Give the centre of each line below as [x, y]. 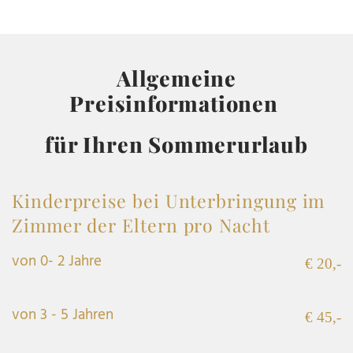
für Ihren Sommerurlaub [176, 144]
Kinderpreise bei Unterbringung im [169, 200]
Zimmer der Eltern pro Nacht [141, 225]
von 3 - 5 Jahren [63, 315]
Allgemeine [176, 78]
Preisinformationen [176, 103]
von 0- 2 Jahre [57, 261]
